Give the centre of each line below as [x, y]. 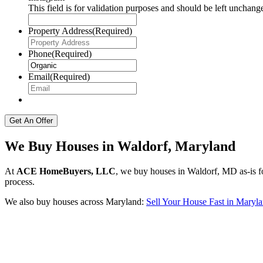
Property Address [60, 31]
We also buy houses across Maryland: [75, 201]
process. [20, 181]
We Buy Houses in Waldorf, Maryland [120, 146]
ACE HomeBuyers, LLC [66, 171]
